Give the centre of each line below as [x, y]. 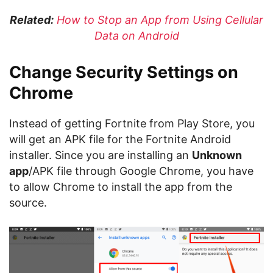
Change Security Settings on [124, 72]
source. [28, 203]
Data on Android [136, 36]
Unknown [217, 155]
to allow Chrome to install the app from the [121, 187]
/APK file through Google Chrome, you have [141, 171]
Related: [32, 20]
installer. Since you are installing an [101, 155]
